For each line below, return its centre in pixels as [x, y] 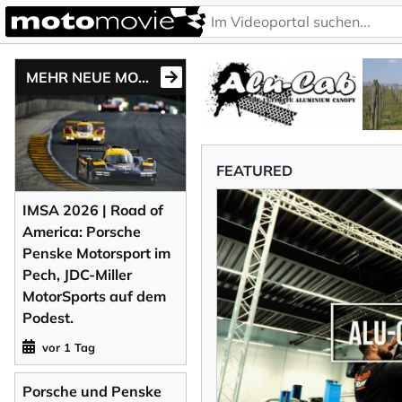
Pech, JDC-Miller [77, 274]
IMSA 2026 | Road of [93, 210]
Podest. [48, 317]
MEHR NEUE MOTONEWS [144, 77]
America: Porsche [82, 231]
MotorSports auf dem [94, 296]
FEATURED [254, 171]
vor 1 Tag [69, 347]
